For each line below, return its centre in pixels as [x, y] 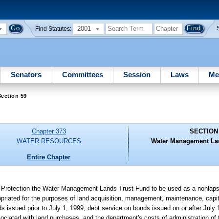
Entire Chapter [49, 157]
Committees [82, 74]
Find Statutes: [54, 29]
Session [137, 74]
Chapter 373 [49, 131]
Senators [26, 74]
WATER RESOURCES [49, 141]
